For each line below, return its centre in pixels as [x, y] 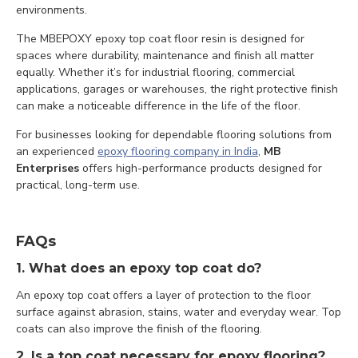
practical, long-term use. [78, 185]
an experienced [57, 151]
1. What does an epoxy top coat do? [139, 268]
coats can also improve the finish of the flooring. [139, 329]
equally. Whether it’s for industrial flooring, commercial [155, 72]
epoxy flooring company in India [178, 151]
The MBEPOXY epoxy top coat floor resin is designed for [160, 39]
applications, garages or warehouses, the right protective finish [177, 89]
